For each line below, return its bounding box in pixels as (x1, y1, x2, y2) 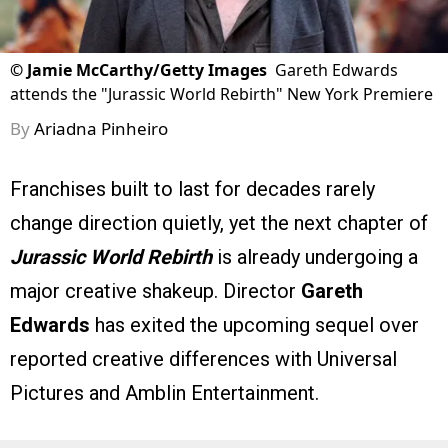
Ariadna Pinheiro (34, 116, 168, 140)
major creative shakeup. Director (10, 278, 301, 303)
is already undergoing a (212, 244, 418, 269)
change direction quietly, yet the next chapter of (10, 210, 428, 235)
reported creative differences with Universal (10, 346, 397, 371)
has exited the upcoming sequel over (90, 312, 419, 337)
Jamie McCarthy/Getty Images (27, 58, 267, 81)
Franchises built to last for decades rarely (10, 176, 375, 201)
